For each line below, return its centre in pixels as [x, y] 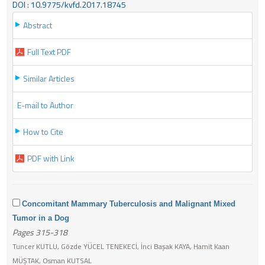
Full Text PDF [49, 51]
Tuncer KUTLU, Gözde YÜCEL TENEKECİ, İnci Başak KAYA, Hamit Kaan [121, 246]
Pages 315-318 [40, 232]
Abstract [38, 25]
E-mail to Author [45, 105]
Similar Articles [49, 78]
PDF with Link [51, 158]
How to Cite [43, 131]
